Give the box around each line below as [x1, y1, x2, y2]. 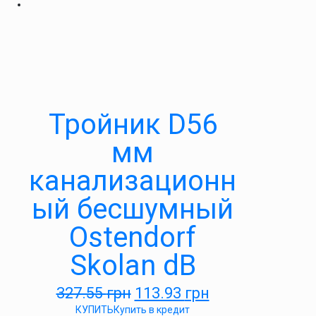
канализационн [29, 164, 236, 197]
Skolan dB [69, 249, 196, 282]
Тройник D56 [48, 108, 217, 141]
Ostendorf [69, 221, 196, 254]
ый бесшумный [32, 193, 233, 226]
